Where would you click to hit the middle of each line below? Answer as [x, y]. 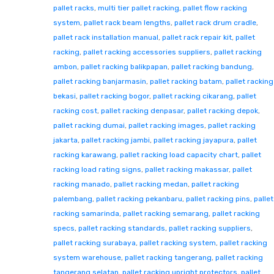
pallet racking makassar [187, 169]
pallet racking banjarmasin [100, 81]
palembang [73, 198]
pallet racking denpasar [142, 110]
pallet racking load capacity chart [179, 154]
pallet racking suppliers [210, 228]
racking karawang [85, 154]
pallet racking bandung [212, 66]
